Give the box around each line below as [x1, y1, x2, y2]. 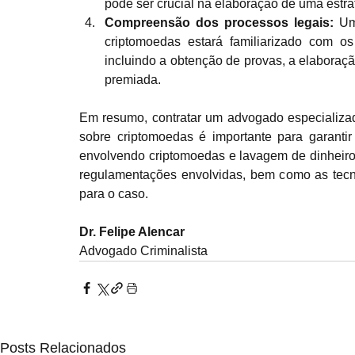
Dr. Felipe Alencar [79, 225, 185, 239]
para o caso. [79, 187, 148, 200]
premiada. [105, 73, 161, 86]
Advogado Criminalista [79, 244, 208, 258]
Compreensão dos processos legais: [105, 16, 339, 29]
